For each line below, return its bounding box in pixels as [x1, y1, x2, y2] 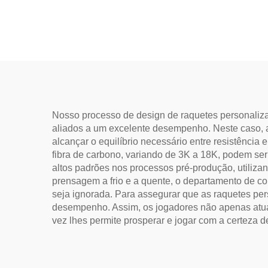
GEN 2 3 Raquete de [73, 11, 193, 26]
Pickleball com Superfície [57, 31, 208, 46]
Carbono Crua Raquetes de [55, 70, 211, 86]
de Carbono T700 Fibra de [56, 50, 209, 66]
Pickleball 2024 [87, 90, 178, 105]
